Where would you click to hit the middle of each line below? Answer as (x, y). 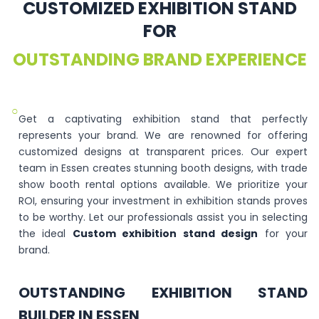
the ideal (46, 234)
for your (283, 234)
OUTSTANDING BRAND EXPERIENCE (159, 59)
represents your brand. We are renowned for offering (163, 135)
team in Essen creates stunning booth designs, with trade (163, 168)
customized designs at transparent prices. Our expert (163, 152)
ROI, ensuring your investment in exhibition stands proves (163, 201)
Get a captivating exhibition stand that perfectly (163, 119)
